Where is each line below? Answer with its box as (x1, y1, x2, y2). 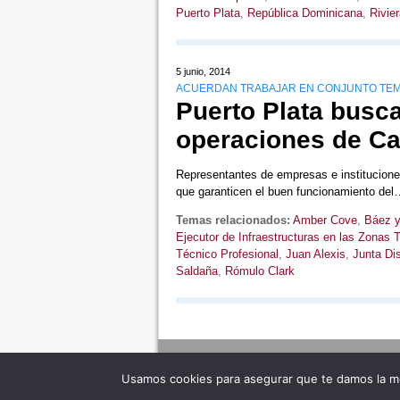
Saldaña (175, 263, 218, 278)
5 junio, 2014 (175, 65, 230, 77)
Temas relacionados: (175, 212, 290, 227)
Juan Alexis (285, 246, 346, 261)
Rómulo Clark (224, 263, 295, 278)
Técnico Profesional (175, 246, 279, 261)
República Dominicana (246, 5, 362, 20)
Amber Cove (292, 212, 357, 227)
